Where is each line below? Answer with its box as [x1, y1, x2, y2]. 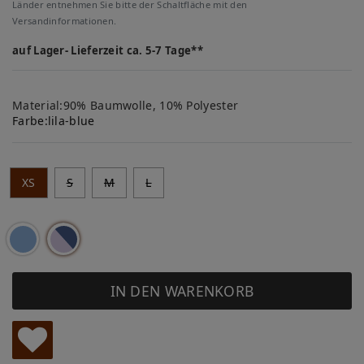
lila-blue [47, 113, 95, 128]
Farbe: [12, 113, 48, 128]
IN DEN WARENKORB [110, 280, 254, 301]
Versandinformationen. [12, 15, 117, 27]
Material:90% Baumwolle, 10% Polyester [12, 97, 239, 113]
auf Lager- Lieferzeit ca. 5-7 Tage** [12, 43, 203, 58]
